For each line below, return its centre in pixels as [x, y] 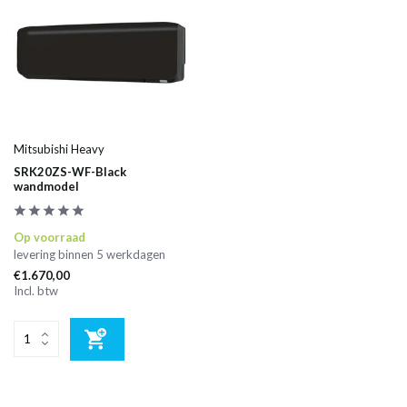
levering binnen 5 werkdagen [89, 254]
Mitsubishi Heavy [59, 149]
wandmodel [46, 186]
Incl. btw [36, 290]
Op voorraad [50, 237]
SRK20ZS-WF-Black [70, 171]
